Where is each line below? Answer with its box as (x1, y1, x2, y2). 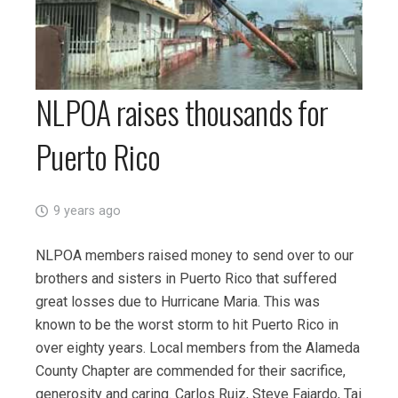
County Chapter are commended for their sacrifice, (36, 362, 346, 380)
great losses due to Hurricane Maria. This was (36, 293, 320, 311)
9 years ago (52, 203, 121, 219)
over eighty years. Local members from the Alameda (36, 339, 360, 357)
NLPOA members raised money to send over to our (36, 247, 354, 265)
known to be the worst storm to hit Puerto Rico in (36, 316, 338, 334)
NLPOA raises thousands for (36, 88, 329, 136)
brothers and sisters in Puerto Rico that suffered (36, 270, 337, 288)
